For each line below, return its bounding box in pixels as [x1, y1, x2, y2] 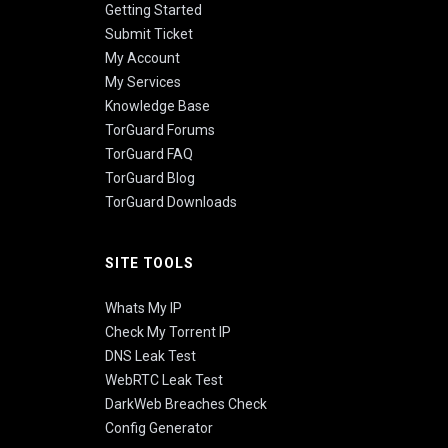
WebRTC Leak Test [105, 372, 224, 389]
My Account [105, 50, 181, 67]
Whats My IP [105, 300, 183, 317]
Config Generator [105, 420, 214, 437]
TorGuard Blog [105, 170, 196, 187]
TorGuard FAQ [105, 146, 194, 163]
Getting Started [105, 2, 203, 19]
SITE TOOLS [105, 255, 194, 272]
